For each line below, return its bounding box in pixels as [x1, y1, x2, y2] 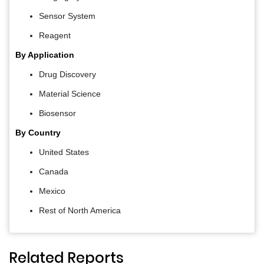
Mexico [39, 186, 65, 196]
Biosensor [39, 108, 76, 118]
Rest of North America [39, 205, 121, 215]
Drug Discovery [39, 69, 96, 79]
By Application [15, 49, 74, 60]
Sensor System [39, 11, 95, 21]
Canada [39, 166, 68, 176]
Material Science [39, 88, 101, 98]
